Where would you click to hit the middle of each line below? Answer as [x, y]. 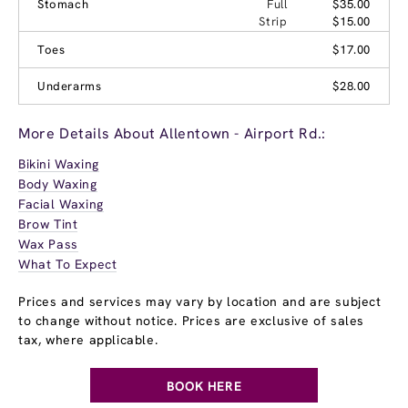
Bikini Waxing [59, 163]
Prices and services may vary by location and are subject [200, 301]
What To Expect [68, 264]
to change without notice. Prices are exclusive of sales [192, 320]
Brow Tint [48, 224]
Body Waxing [58, 184]
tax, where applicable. [88, 339]
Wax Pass [48, 244]
